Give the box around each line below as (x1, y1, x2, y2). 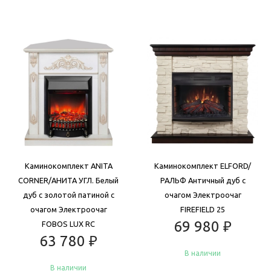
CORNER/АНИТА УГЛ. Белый (18, 175, 119, 184)
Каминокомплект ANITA (24, 161, 113, 170)
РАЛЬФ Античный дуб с (160, 175, 246, 184)
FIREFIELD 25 (180, 204, 225, 214)
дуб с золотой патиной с (22, 190, 114, 199)
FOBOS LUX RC (42, 219, 95, 228)
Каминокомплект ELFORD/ (154, 161, 251, 170)
